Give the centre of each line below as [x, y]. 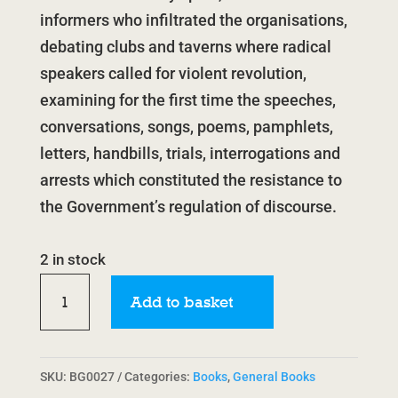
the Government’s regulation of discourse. [188, 207]
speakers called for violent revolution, [173, 73]
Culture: [67, 312]
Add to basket [182, 302]
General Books [274, 377]
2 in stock [72, 260]
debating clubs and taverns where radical [185, 47]
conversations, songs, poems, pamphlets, [186, 127]
